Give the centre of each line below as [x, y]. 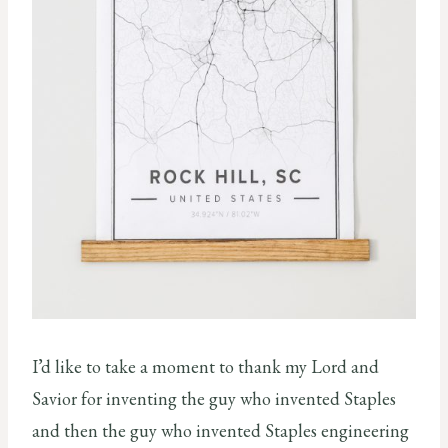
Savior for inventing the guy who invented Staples [214, 398]
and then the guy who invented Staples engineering [220, 430]
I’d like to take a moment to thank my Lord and [205, 366]
